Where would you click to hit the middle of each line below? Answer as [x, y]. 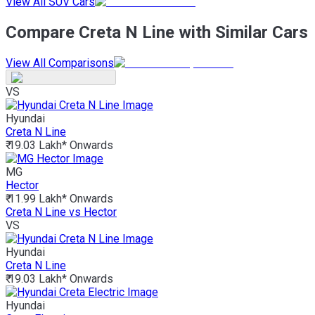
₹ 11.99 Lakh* [36, 198]
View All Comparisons [60, 63]
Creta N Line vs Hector [61, 212]
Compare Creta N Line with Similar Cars [157, 32]
